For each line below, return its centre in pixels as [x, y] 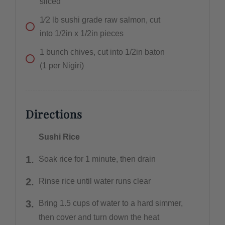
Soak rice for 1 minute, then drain [97, 159]
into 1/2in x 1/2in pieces [81, 33]
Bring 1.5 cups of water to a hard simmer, [110, 203]
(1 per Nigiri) [62, 65]
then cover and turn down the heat [99, 217]
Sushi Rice [59, 137]
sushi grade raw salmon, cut [110, 20]
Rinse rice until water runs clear [94, 181]
